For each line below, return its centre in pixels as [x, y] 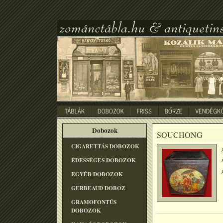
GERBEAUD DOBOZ [98, 188]
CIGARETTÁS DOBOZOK [105, 146]
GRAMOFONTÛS [94, 202]
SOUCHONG [180, 135]
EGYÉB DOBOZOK [97, 174]
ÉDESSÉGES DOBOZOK [104, 160]
